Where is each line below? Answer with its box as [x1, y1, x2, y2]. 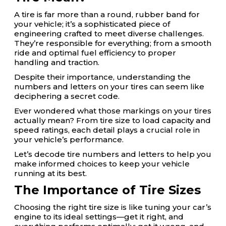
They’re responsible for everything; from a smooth [14, 38, 211, 48]
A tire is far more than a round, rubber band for [14, 10, 200, 19]
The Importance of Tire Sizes [14, 183, 201, 197]
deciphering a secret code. [14, 91, 120, 101]
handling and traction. [14, 58, 99, 67]
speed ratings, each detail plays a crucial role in [14, 125, 200, 135]
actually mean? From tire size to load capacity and [14, 116, 211, 125]
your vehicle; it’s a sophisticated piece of [14, 19, 170, 29]
